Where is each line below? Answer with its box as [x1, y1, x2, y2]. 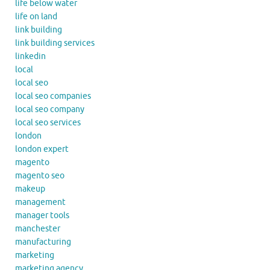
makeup [15, 183, 45, 194]
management [15, 196, 66, 207]
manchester [15, 223, 60, 234]
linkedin [15, 51, 46, 61]
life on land [15, 11, 57, 22]
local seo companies [15, 90, 91, 101]
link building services [15, 37, 95, 48]
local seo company [15, 104, 84, 115]
